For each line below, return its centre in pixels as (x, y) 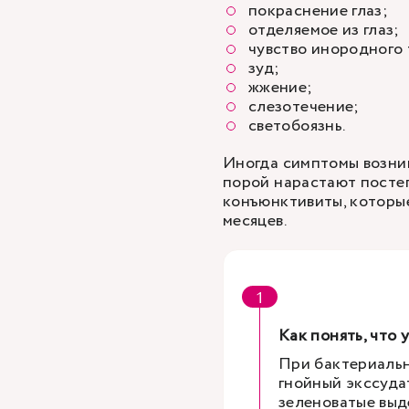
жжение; (281, 88)
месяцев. (255, 221)
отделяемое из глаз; (324, 30)
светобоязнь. (297, 126)
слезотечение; (304, 107)
